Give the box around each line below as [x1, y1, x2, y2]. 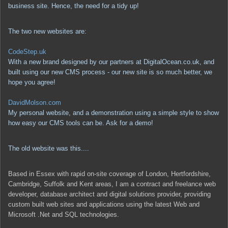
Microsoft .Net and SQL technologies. [8, 210, 119, 218]
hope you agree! [8, 78, 55, 86]
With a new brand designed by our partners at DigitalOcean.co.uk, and [8, 58, 214, 66]
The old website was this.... [8, 144, 89, 152]
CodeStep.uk [8, 47, 46, 55]
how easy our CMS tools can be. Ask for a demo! [8, 119, 153, 127]
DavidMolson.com [8, 98, 61, 106]
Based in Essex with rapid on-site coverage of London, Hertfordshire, [8, 169, 211, 178]
